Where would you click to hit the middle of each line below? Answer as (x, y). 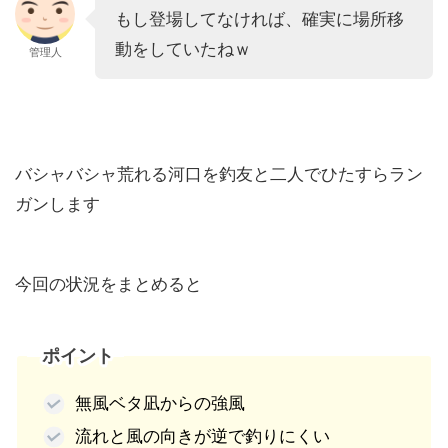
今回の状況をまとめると (108, 284)
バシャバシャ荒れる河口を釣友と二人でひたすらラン (219, 174)
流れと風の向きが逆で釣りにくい (203, 436)
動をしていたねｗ (183, 49)
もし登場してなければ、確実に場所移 (259, 19)
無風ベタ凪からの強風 (160, 402)
